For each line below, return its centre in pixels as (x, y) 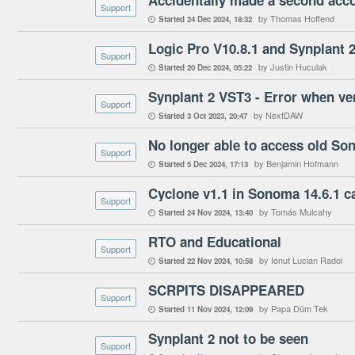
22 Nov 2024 (208, 261)
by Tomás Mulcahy (296, 212)
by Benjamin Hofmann (296, 163)
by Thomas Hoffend (296, 18)
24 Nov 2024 (208, 212)
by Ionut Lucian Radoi (301, 260)
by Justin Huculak (293, 67)
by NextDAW (278, 115)
